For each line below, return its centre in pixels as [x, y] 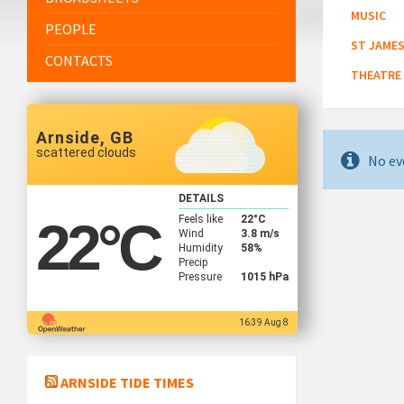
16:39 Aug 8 [264, 323]
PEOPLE [71, 29]
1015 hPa [264, 276]
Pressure [200, 276]
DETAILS [201, 198]
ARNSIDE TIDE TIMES [127, 383]
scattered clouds [86, 153]
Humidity [200, 248]
